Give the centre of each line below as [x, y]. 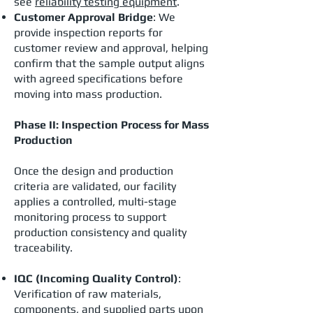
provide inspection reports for [88, 32]
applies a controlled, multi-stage [95, 202]
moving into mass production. [88, 94]
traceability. [43, 248]
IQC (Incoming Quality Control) [96, 278]
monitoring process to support [90, 217]
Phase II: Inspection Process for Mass [111, 125]
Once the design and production [94, 171]
